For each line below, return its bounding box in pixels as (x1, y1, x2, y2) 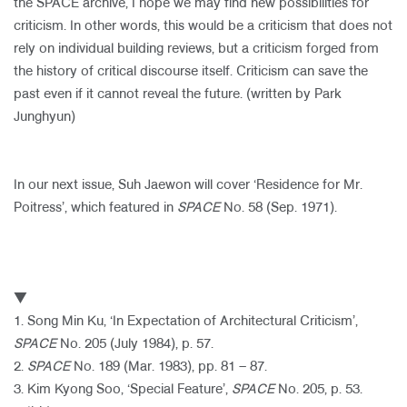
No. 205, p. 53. (274, 383, 362, 396)
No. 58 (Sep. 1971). (223, 202, 337, 214)
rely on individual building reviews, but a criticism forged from (14, 43, 379, 55)
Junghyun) (14, 111, 75, 124)
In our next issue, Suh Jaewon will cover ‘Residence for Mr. (14, 179, 362, 192)
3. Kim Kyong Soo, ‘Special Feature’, (14, 383, 232, 396)
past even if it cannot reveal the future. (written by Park (14, 88, 342, 101)
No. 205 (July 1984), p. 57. (56, 338, 213, 351)
